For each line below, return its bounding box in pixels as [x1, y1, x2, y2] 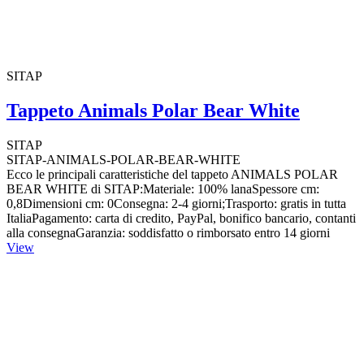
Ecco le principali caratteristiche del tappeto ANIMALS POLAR [6, 167, 338, 181]
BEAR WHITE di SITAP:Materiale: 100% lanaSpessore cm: [6, 181, 319, 196]
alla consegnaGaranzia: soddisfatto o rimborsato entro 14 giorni [6, 225, 330, 240]
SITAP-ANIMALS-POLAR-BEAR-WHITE [6, 152, 240, 167]
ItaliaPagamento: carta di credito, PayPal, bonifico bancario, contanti [6, 210, 356, 225]
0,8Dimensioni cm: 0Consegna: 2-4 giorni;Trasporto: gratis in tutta [6, 196, 346, 210]
